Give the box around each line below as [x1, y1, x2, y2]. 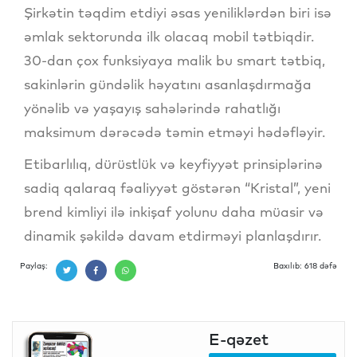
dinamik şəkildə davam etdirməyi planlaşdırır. [24, 227, 321, 245]
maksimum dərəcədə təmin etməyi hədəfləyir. [24, 124, 325, 141]
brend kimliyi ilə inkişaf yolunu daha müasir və [24, 203, 324, 221]
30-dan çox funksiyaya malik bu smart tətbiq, [24, 52, 325, 69]
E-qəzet [209, 329, 269, 350]
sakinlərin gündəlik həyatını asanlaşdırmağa [24, 76, 312, 93]
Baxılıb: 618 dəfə [273, 261, 337, 272]
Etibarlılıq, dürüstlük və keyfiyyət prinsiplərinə [24, 155, 323, 173]
